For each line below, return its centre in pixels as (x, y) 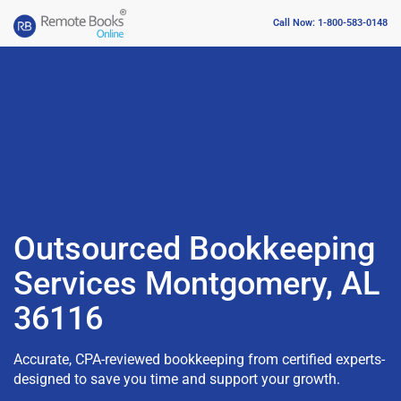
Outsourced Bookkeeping (194, 248)
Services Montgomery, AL (196, 283)
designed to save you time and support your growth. (177, 379)
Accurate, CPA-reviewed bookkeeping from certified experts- (199, 359)
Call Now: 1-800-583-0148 (330, 23)
